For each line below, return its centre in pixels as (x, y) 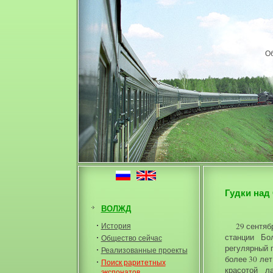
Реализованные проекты (144, 250)
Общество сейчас (131, 238)
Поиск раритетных (133, 262)
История (116, 225)
